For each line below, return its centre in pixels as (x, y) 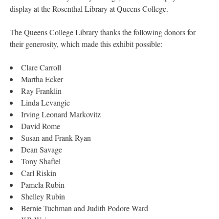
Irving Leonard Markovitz (61, 114)
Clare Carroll (41, 67)
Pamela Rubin (43, 185)
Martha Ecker (42, 79)
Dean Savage (42, 149)
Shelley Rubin (43, 196)
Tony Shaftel (41, 161)
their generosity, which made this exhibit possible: (87, 44)
